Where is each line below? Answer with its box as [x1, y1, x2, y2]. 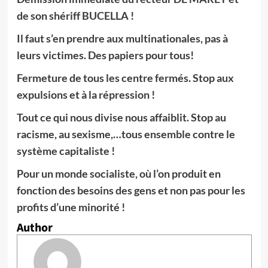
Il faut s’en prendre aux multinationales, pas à [16, 32, 228, 45]
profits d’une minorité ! [16, 200, 125, 214]
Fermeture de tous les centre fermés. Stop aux [16, 71, 234, 84]
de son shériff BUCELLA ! [16, 9, 134, 22]
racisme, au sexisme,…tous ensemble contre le [16, 127, 235, 141]
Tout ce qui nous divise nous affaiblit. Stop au [16, 111, 226, 124]
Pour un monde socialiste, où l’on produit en [16, 167, 221, 180]
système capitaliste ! [16, 144, 115, 157]
